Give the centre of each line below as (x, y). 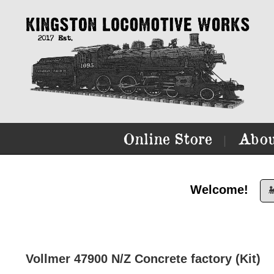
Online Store (167, 139)
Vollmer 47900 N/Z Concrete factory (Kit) (143, 259)
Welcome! (219, 190)
